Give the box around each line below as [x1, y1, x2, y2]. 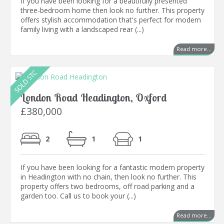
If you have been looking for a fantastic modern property [20, 162, 204, 172]
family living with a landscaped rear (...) [20, 24, 144, 34]
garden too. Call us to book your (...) [20, 191, 136, 201]
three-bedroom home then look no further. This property [20, 5, 204, 15]
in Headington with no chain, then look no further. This [20, 172, 196, 182]
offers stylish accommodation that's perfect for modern [20, 15, 201, 25]
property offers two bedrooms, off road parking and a [20, 181, 194, 191]
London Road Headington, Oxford [20, 91, 167, 104]
